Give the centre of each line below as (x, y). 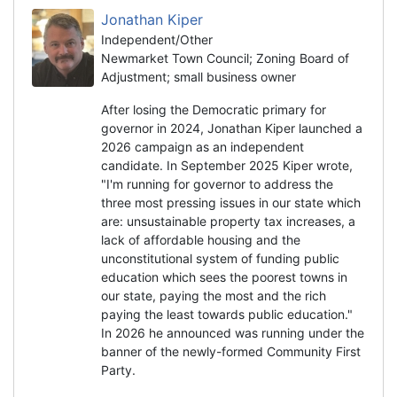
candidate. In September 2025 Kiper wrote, (227, 165)
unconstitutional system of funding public (220, 258)
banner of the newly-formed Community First (231, 351)
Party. (118, 370)
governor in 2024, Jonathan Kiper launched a (232, 128)
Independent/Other (157, 39)
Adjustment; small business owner (198, 76)
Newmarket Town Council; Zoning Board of (225, 58)
